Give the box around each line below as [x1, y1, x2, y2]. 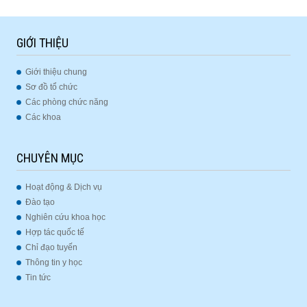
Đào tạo [25, 197, 55, 208]
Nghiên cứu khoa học [25, 212, 106, 223]
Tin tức [25, 273, 51, 283]
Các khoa [25, 112, 61, 123]
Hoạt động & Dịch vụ [25, 182, 102, 193]
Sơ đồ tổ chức [25, 82, 77, 93]
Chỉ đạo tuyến [25, 243, 77, 253]
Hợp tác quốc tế [25, 228, 84, 238]
